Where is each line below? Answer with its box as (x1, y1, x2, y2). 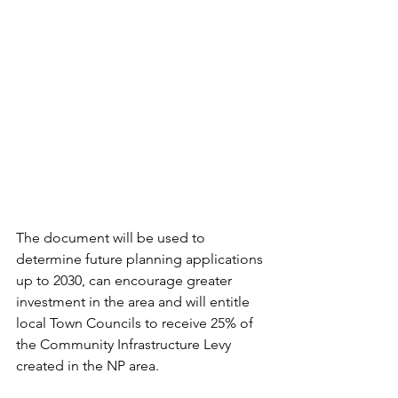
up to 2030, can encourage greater (16, 271, 235, 289)
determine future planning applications (16, 250, 267, 267)
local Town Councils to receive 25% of (16, 314, 257, 331)
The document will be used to (16, 228, 209, 246)
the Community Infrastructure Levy (16, 335, 235, 353)
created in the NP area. (16, 356, 163, 374)
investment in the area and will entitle (16, 292, 253, 310)
